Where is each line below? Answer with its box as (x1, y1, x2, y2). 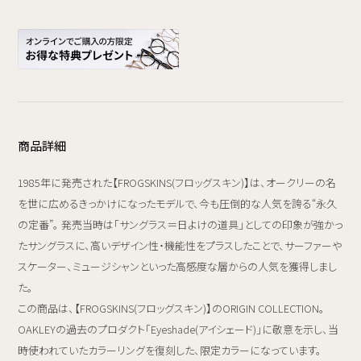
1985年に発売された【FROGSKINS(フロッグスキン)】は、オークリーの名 (18, 174, 337, 190)
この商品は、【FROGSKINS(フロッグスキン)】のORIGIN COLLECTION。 (18, 300, 326, 316)
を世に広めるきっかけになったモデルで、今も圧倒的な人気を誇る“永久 (18, 195, 338, 211)
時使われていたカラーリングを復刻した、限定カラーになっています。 (18, 342, 322, 358)
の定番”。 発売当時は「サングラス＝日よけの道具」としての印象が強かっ (18, 216, 343, 232)
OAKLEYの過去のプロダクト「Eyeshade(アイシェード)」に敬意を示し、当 (18, 321, 339, 337)
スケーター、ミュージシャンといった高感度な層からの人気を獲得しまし (18, 258, 338, 274)
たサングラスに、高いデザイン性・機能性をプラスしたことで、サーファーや (18, 237, 342, 253)
